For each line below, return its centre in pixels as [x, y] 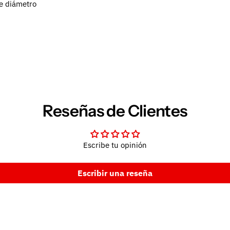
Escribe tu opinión [115, 145]
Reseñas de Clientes [115, 111]
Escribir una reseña [115, 173]
